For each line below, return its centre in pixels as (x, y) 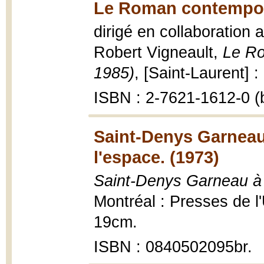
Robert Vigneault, (158, 52)
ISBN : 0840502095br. (173, 247)
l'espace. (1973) (156, 157)
